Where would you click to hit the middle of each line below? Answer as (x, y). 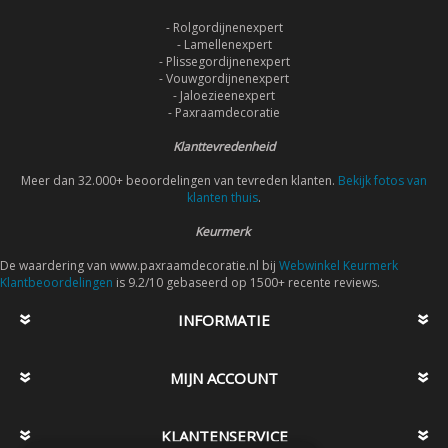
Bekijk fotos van (382, 180)
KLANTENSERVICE (224, 436)
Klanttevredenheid (224, 146)
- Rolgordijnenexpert (224, 27)
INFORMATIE (224, 320)
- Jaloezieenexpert (224, 95)
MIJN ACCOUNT (224, 378)
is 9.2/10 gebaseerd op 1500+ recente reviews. (246, 282)
